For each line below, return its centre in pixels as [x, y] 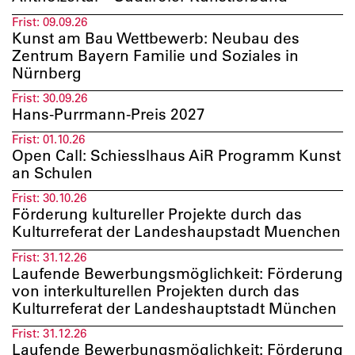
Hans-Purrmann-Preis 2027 [109, 114]
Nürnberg [47, 73]
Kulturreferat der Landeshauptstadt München [174, 308]
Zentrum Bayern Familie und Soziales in [155, 55]
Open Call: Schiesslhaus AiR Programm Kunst [176, 155]
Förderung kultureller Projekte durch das [157, 214]
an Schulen [52, 173]
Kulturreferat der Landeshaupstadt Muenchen [176, 232]
